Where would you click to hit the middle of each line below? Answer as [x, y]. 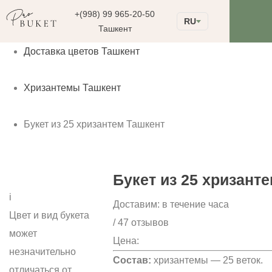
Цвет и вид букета [49, 215]
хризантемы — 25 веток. [208, 260]
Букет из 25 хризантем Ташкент [94, 124]
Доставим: [136, 204]
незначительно [42, 252]
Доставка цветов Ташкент [82, 51]
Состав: [133, 260]
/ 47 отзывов [141, 223]
